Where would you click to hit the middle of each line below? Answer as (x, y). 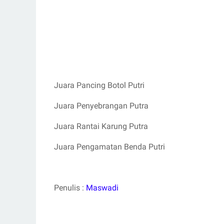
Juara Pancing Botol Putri (99, 85)
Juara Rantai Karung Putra (101, 126)
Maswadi (102, 187)
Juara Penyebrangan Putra (101, 105)
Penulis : (70, 187)
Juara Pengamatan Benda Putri (109, 146)
